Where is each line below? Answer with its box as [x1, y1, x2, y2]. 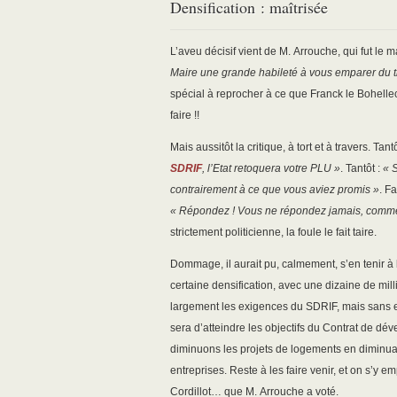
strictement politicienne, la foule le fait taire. [170, 226, 377, 239]
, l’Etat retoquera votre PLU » [202, 162, 340, 175]
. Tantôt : [340, 162, 383, 175]
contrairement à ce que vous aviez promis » [170, 183, 379, 197]
